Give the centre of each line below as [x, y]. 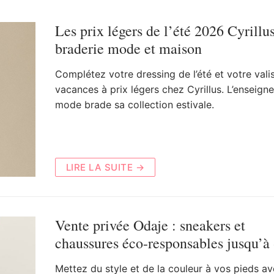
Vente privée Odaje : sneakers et [150, 225]
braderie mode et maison [128, 48]
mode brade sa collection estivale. [134, 104]
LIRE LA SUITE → [105, 167]
